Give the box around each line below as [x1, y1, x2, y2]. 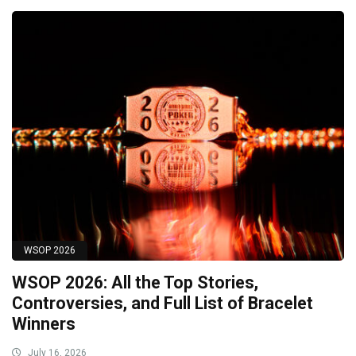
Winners [12, 314, 75, 335]
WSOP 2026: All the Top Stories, [12, 273, 258, 293]
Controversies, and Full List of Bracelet [12, 293, 313, 314]
